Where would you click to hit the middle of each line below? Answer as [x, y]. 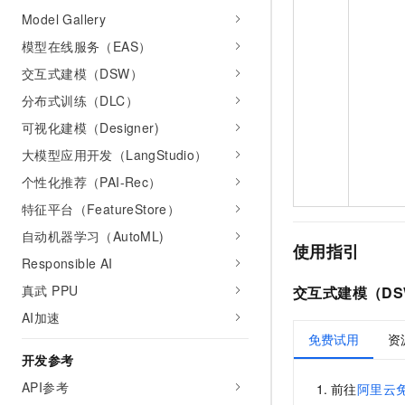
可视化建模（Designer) [90, 127]
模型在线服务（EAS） [87, 46]
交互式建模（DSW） [82, 73]
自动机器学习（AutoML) [93, 236]
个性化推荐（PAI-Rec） [92, 182]
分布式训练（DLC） [80, 100]
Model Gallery [64, 19]
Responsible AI [67, 263]
